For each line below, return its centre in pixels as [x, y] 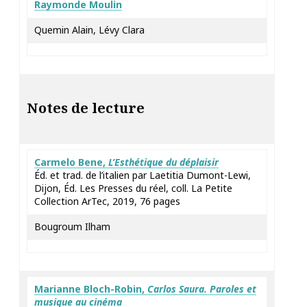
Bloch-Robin [113, 289]
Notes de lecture [86, 108]
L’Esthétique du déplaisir [163, 162]
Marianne [59, 289]
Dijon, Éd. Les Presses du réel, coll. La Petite [133, 188]
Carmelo [56, 162]
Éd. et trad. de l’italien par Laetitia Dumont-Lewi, [143, 175]
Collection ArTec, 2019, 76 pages [107, 201]
